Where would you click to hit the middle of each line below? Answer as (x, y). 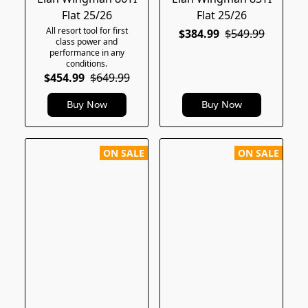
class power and (87, 41)
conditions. (87, 63)
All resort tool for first (87, 30)
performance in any (87, 52)
